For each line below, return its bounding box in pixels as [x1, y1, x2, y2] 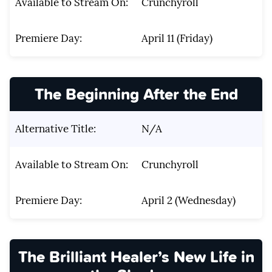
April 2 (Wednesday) [141, 194, 236, 208]
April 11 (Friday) [141, 32, 212, 46]
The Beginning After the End [34, 82, 238, 106]
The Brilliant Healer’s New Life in [18, 244, 254, 268]
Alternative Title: [15, 122, 96, 136]
